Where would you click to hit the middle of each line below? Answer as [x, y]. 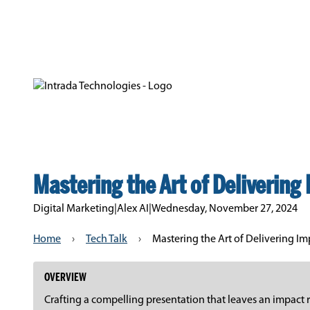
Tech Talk [107, 239]
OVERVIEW [65, 278]
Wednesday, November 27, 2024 [225, 209]
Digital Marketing [74, 209]
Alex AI [133, 209]
